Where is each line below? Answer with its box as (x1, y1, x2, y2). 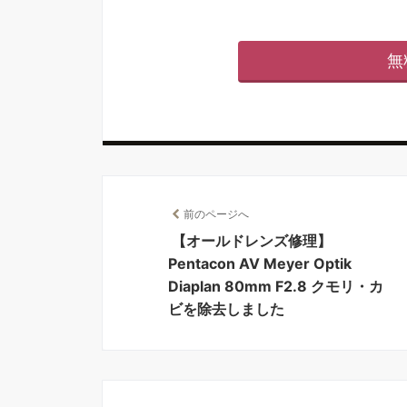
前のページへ (184, 207, 249, 221)
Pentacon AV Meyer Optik (168, 254, 352, 273)
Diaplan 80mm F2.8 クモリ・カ (168, 277, 383, 295)
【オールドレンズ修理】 (172, 232, 332, 250)
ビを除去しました (168, 300, 284, 318)
